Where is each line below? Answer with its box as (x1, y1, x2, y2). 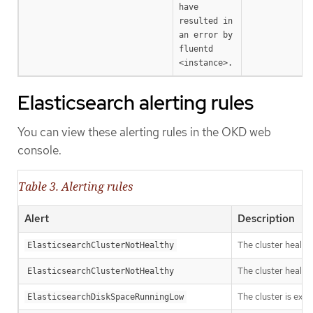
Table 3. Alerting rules (18, 178, 133, 194)
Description (238, 211, 295, 226)
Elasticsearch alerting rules (17, 89, 254, 117)
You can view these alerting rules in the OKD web (17, 124, 271, 140)
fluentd (179, 44, 213, 54)
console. (17, 143, 61, 159)
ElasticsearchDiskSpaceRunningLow (27, 291, 184, 302)
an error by (179, 30, 233, 41)
